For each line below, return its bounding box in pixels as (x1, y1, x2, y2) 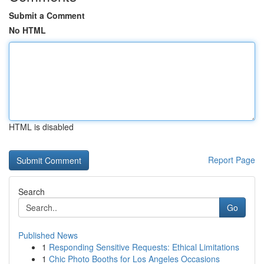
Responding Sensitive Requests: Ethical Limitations (49, 241, 239, 253)
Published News (18, 229, 78, 241)
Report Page (208, 154, 255, 166)
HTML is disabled (9, 121, 74, 133)
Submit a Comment (9, 9, 85, 21)
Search (18, 186, 45, 197)
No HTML (9, 24, 46, 36)
